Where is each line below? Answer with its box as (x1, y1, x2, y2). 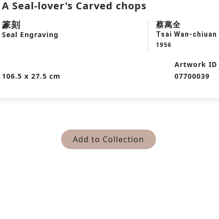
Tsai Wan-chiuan (156, 30, 217, 38)
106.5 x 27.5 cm (2, 71, 61, 81)
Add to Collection (73, 134, 144, 145)
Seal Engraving (2, 30, 59, 39)
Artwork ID (175, 60, 217, 69)
